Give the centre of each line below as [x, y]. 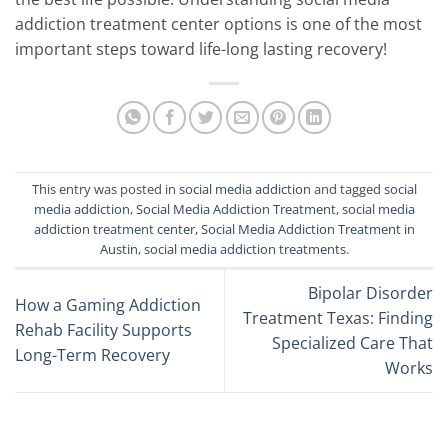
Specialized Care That [352, 342]
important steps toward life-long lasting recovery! [203, 48]
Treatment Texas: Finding [338, 317]
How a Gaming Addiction [108, 305]
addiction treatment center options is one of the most [218, 23]
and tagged [347, 189]
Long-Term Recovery [92, 355]
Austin [118, 249]
